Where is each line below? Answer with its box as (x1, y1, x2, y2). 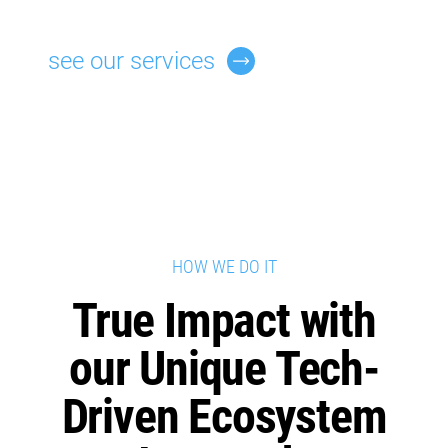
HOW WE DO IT (171, 255, 277, 277)
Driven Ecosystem (61, 387, 387, 445)
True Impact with (72, 291, 376, 349)
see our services (48, 46, 215, 75)
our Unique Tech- (69, 339, 379, 397)
